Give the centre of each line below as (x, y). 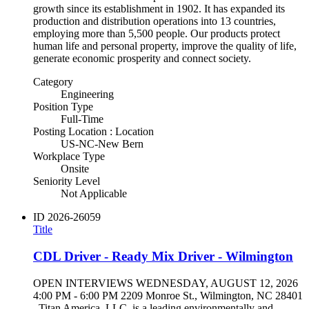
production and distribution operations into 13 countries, (154, 21)
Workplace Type (69, 157)
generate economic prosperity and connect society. (145, 59)
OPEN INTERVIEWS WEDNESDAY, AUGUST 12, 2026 (166, 283)
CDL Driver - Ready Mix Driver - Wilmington (163, 257)
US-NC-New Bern (102, 144)
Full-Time (82, 119)
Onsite (75, 169)
